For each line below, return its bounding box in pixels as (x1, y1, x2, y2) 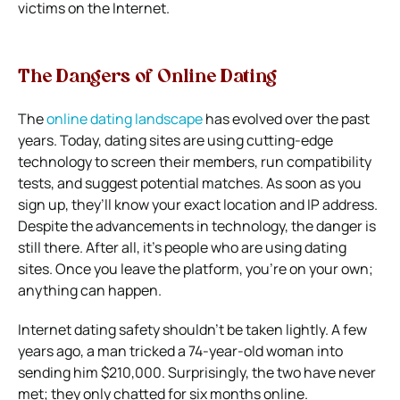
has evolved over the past (203, 108, 370, 129)
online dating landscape (46, 108, 203, 129)
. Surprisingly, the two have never (162, 362, 376, 382)
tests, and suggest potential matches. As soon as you (18, 172, 362, 193)
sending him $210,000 (18, 362, 162, 382)
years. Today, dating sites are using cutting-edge (18, 129, 333, 150)
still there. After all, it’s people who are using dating (18, 237, 346, 257)
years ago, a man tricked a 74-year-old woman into (18, 340, 343, 361)
